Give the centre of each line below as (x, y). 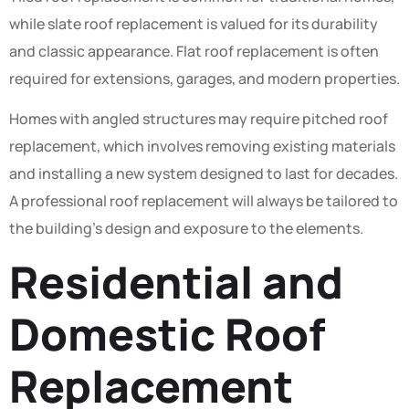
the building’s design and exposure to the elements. (186, 229)
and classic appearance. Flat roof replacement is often (194, 51)
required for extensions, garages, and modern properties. (204, 78)
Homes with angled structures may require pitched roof (199, 119)
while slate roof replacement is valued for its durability (194, 23)
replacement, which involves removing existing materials (202, 147)
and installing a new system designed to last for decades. (204, 174)
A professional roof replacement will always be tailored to (204, 201)
